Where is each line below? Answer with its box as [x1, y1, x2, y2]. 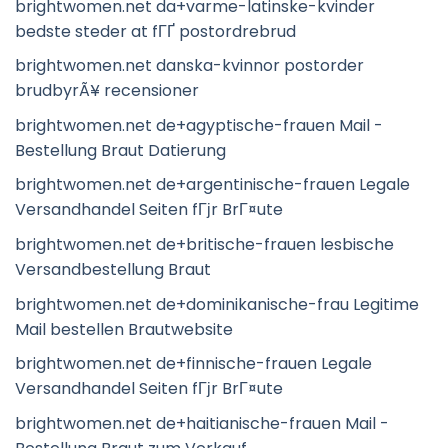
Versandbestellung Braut [15, 257, 211, 281]
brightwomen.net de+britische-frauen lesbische [15, 232, 394, 256]
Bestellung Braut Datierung [15, 138, 226, 162]
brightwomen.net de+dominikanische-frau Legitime [15, 292, 419, 316]
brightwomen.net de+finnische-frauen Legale [15, 352, 372, 376]
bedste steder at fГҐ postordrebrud [15, 19, 296, 43]
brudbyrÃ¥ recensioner [15, 79, 199, 103]
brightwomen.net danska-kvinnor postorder [15, 54, 364, 78]
